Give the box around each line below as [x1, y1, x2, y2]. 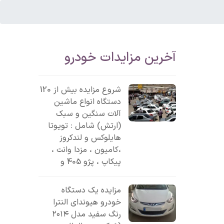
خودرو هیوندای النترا [53, 196, 121, 208]
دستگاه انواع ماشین [54, 96, 121, 108]
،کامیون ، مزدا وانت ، [51, 144, 121, 156]
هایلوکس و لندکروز [59, 132, 121, 144]
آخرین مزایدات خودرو [64, 48, 176, 67]
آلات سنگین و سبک [56, 108, 121, 120]
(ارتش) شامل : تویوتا [48, 120, 121, 132]
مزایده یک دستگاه [61, 184, 121, 196]
